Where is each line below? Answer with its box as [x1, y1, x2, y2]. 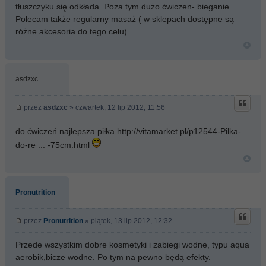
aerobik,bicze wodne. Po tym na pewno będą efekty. [15, 252, 211, 262]
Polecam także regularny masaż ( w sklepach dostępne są [15, 14, 234, 24]
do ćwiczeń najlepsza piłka [15, 126, 117, 136]
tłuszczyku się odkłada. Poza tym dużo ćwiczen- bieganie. [15, 2, 232, 11]
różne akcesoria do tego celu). [15, 27, 129, 36]
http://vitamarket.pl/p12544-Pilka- [117, 126, 241, 136]
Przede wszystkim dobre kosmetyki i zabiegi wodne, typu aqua [15, 240, 249, 249]
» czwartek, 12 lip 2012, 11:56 [68, 103, 165, 112]
